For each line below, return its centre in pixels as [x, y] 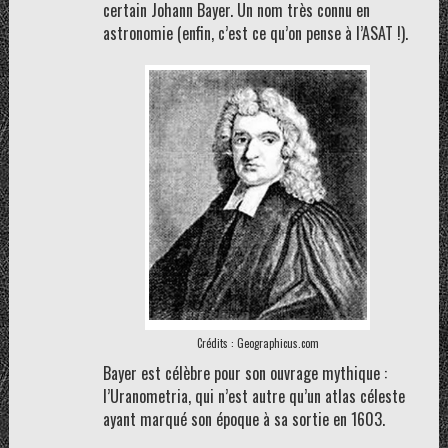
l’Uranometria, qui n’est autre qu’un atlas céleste [253, 396]
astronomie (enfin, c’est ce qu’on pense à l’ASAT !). [255, 33]
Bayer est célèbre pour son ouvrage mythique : [244, 373]
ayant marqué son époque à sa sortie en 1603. [243, 419]
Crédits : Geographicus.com [257, 343]
